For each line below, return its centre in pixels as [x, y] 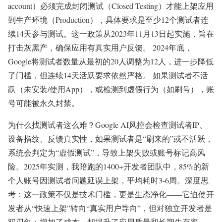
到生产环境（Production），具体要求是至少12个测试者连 [108, 20]
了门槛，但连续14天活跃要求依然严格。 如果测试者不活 [108, 75]
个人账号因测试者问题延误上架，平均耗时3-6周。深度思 [108, 180]
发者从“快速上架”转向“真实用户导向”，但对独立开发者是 [110, 208]
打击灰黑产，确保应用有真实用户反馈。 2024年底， [100, 47]
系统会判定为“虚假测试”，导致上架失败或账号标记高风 [107, 152]
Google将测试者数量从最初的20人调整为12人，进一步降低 [111, 61]
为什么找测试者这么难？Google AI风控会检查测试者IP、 [108, 125]
